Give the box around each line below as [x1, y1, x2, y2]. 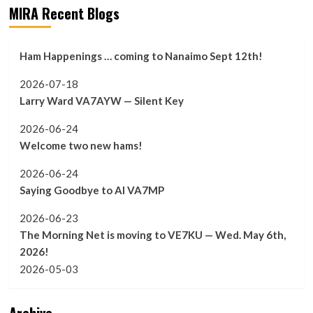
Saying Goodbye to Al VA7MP [19, 184, 164, 196]
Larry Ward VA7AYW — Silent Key [19, 94, 184, 107]
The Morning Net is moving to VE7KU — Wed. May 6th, [19, 228, 286, 241]
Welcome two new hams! [19, 139, 143, 152]
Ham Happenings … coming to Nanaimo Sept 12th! [19, 50, 263, 62]
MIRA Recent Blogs [8, 3, 119, 24]
